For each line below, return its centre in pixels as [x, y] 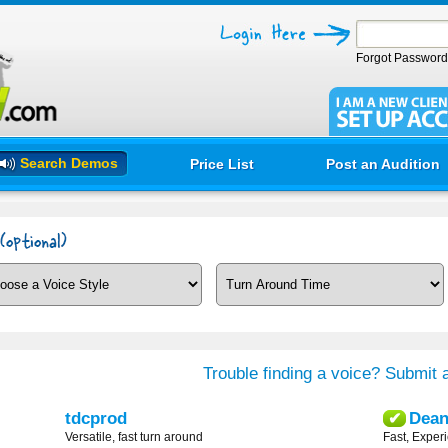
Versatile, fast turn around [134, 437]
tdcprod [96, 418]
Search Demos [69, 163]
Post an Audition [383, 164]
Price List [222, 164]
